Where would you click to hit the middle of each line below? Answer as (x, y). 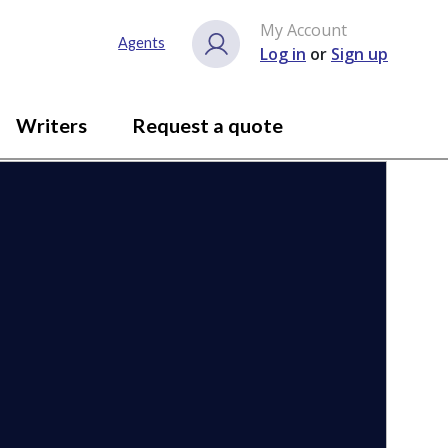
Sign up (359, 54)
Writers (51, 125)
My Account (303, 30)
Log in (283, 54)
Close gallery (285, 42)
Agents (142, 43)
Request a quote (207, 125)
